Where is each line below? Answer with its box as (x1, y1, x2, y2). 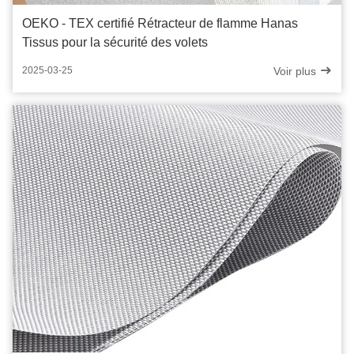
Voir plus (273, 64, 319, 77)
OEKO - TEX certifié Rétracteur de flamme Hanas (22, 16, 298, 30)
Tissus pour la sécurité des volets (22, 35, 208, 49)
